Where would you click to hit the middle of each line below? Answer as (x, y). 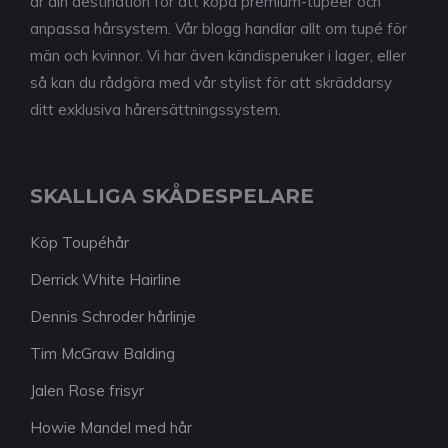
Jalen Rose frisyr (87, 390)
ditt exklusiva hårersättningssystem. (155, 109)
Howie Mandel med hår (111, 427)
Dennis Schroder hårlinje (113, 316)
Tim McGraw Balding (102, 353)
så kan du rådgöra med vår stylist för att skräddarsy (211, 82)
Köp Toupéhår (79, 242)
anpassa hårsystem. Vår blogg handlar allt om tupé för (218, 28)
